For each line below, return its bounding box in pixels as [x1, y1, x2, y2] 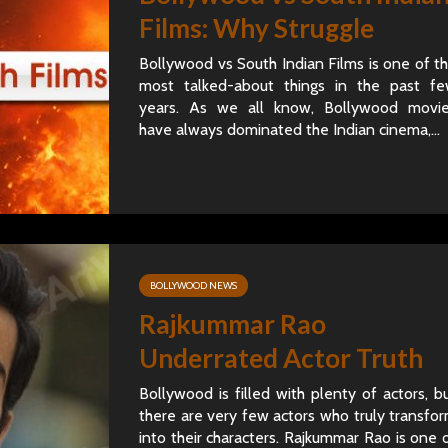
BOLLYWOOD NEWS [150, 279, 237, 292]
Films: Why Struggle [139, 12, 374, 44]
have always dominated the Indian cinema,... [139, 120, 440, 139]
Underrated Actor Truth [139, 342, 423, 374]
